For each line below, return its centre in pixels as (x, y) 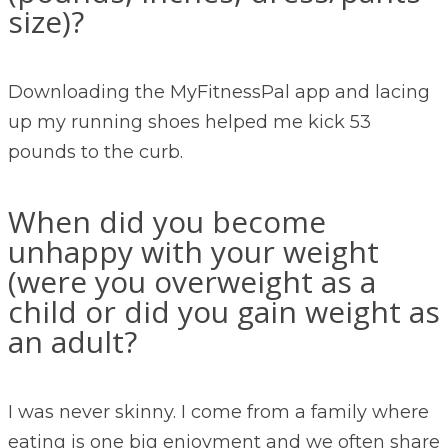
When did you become (167, 222)
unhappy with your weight (193, 252)
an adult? (72, 342)
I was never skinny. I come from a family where (218, 412)
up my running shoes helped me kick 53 (189, 122)
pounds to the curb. (95, 152)
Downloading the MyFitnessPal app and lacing (219, 92)
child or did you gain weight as (224, 312)
